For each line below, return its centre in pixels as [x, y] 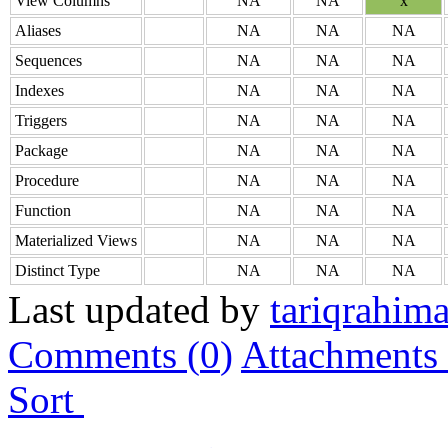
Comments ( [104, 354]
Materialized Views [76, 240]
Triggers [41, 120]
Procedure [47, 180]
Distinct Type [57, 270]
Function [43, 210]
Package [41, 150]
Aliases [38, 30]
